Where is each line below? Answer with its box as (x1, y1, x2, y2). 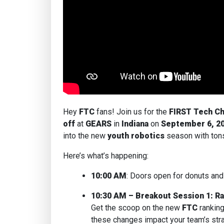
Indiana (121, 119, 148, 128)
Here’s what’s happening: (63, 151, 148, 160)
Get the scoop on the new (91, 203, 180, 212)
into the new (63, 131, 105, 140)
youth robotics (107, 131, 164, 140)
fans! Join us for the (96, 107, 167, 116)
